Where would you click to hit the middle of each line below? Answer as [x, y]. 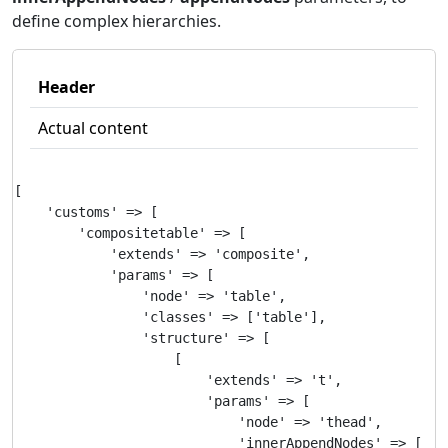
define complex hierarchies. [116, 21]
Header [66, 87]
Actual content [93, 128]
